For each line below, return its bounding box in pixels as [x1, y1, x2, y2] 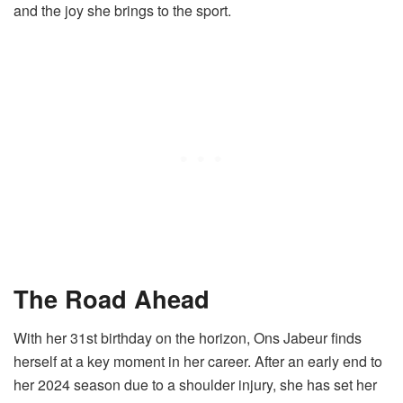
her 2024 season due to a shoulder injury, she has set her [13, 374, 377, 396]
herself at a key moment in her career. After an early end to [13, 351, 382, 372]
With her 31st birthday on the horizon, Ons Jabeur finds [13, 327, 362, 349]
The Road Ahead [13, 280, 210, 316]
